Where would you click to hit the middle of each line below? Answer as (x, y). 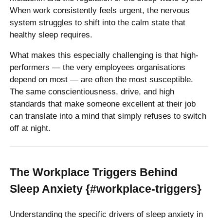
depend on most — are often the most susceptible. (101, 79)
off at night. (30, 128)
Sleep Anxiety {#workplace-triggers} (106, 189)
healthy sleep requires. (51, 35)
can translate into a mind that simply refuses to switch (108, 116)
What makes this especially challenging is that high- (104, 55)
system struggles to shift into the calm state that (98, 22)
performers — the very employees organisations (98, 67)
